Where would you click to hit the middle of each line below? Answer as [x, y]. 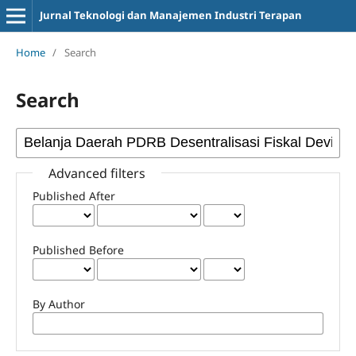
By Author [58, 304]
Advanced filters [97, 173]
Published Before [78, 250]
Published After [74, 195]
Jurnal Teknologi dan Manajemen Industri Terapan [170, 15]
